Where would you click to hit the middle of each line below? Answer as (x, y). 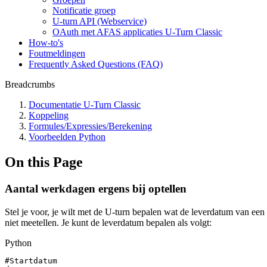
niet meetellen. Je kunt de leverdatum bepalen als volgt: (108, 222)
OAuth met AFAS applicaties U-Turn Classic (137, 32)
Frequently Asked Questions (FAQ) (96, 64)
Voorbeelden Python (67, 137)
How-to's (46, 43)
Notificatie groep (84, 10)
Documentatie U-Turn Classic (85, 105)
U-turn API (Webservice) (100, 21)
